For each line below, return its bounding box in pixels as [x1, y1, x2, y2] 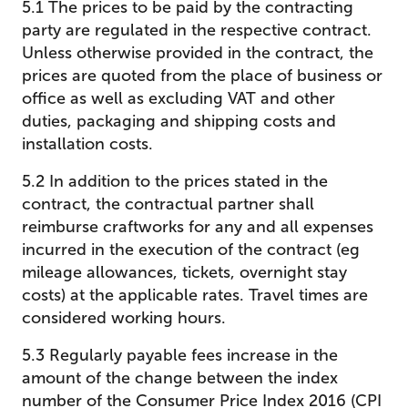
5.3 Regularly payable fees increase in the [22, 345, 338, 365]
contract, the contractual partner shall [22, 194, 314, 214]
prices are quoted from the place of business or [22, 66, 382, 86]
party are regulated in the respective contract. [22, 20, 372, 40]
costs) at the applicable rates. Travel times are [22, 285, 368, 305]
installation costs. [22, 134, 153, 154]
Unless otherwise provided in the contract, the [22, 43, 373, 63]
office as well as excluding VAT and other [22, 88, 335, 108]
